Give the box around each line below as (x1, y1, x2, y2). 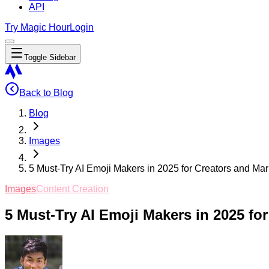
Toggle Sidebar (24, 53, 76, 62)
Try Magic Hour (5, 22, 70, 32)
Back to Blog (19, 88, 73, 98)
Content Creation (36, 184, 109, 194)
